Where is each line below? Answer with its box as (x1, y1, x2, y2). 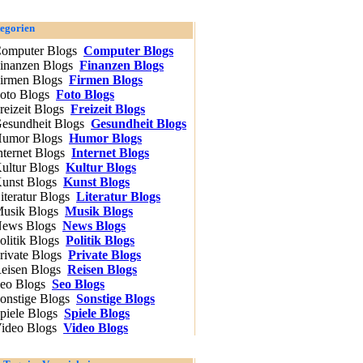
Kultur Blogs (66, 160, 136, 174)
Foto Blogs (56, 88, 114, 101)
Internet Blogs (71, 146, 149, 160)
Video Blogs (63, 321, 128, 335)
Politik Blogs (66, 233, 135, 247)
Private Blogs (68, 248, 141, 262)
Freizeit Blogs (70, 102, 145, 116)
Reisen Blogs (67, 263, 137, 276)
